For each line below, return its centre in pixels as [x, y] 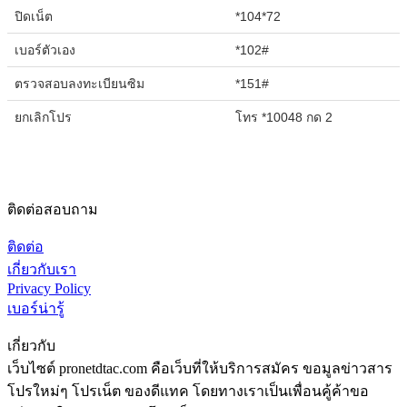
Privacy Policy [49, 288]
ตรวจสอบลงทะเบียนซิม [79, 83]
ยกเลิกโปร [43, 117]
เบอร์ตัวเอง [45, 50]
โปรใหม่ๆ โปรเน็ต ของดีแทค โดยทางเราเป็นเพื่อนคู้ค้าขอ [188, 391]
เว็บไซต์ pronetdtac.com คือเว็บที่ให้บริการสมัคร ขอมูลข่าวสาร [200, 368]
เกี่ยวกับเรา [42, 269]
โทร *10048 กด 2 [284, 117]
